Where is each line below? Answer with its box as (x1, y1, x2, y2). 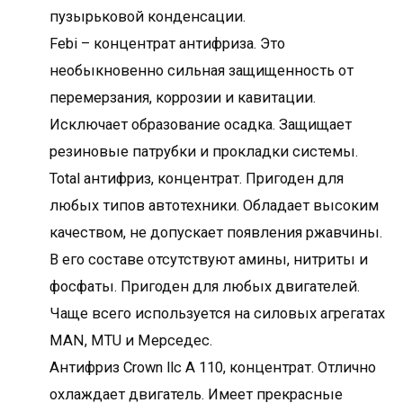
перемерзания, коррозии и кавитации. (49, 88, 316, 106)
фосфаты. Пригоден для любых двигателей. (49, 277, 360, 295)
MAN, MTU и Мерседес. (49, 331, 212, 349)
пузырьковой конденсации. (49, 7, 246, 25)
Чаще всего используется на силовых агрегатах (49, 304, 385, 322)
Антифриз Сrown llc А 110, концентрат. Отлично (49, 358, 376, 376)
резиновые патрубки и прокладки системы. (49, 142, 358, 160)
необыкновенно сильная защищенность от (49, 61, 354, 79)
